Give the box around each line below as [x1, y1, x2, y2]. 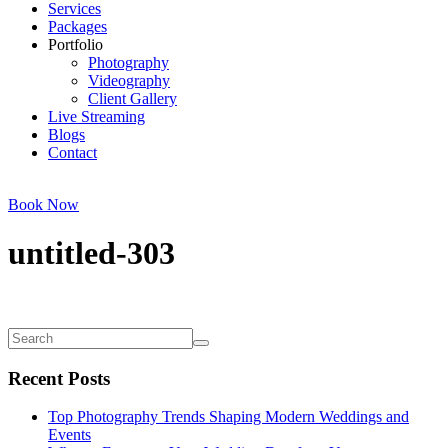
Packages [48, 18, 107, 35]
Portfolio [48, 36, 103, 53]
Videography [88, 72, 170, 89]
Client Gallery [88, 90, 177, 107]
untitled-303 [8, 235, 175, 272]
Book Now [8, 196, 79, 213]
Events [48, 426, 91, 444]
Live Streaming [48, 108, 145, 125]
